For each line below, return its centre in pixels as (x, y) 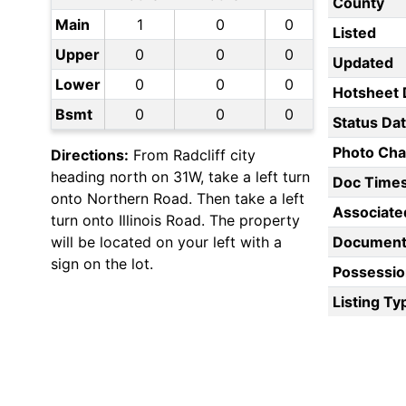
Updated (362, 63)
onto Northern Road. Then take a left (178, 199)
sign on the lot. (102, 264)
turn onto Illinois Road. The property (175, 221)
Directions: (90, 155)
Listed (354, 33)
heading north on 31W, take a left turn (180, 177)
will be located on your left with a (166, 242)
